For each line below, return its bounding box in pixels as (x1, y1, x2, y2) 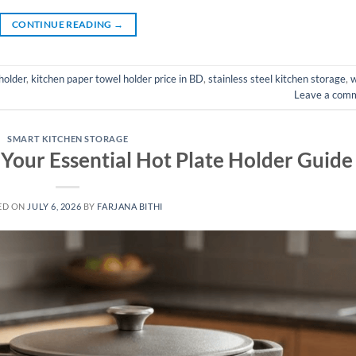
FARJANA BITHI (97, 201, 163, 212)
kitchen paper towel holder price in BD (31, 72, 203, 86)
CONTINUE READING (12, 17, 114, 30)
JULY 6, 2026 (27, 201, 82, 212)
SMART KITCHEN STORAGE (7, 133, 129, 144)
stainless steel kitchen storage (208, 72, 346, 86)
